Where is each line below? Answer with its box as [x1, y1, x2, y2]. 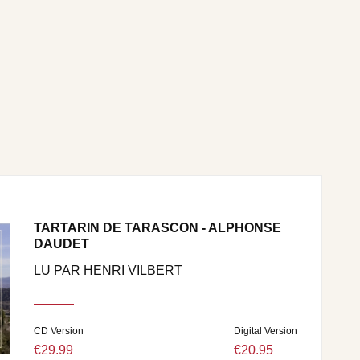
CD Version [34, 325, 84, 337]
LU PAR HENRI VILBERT [34, 263, 182, 277]
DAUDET [34, 237, 89, 251]
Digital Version [234, 325, 297, 337]
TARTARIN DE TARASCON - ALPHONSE [34, 221, 281, 235]
